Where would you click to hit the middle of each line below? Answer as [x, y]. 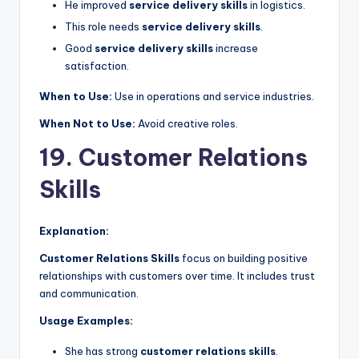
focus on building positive [244, 258]
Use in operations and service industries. [213, 97]
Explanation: [74, 231]
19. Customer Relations [173, 158]
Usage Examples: [86, 321]
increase [236, 48]
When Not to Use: [87, 124]
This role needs [103, 27]
